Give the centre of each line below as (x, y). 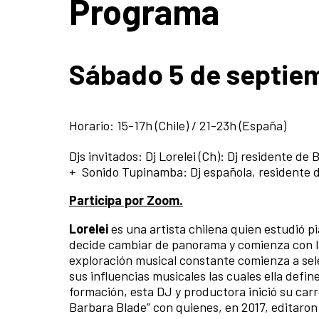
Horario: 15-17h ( (114, 126)
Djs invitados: (107, 156)
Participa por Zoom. (126, 200)
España (262, 126)
